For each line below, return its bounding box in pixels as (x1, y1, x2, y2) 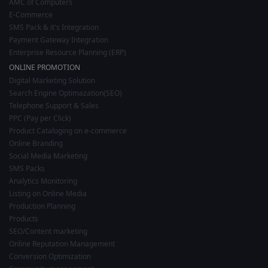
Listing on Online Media (9, 188, 87, 199)
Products (9, 213, 38, 224)
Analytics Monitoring (9, 175, 77, 186)
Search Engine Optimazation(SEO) (9, 87, 122, 98)
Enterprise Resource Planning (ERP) (9, 47, 126, 57)
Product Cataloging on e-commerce (9, 125, 127, 136)
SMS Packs (9, 163, 45, 173)
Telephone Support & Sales (9, 100, 99, 111)
